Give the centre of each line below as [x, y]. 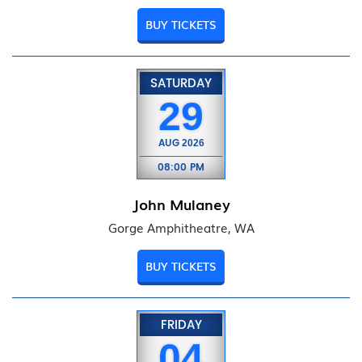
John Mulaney [181, 204]
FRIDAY [181, 325]
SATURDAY [181, 84]
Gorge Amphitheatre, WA [181, 227]
